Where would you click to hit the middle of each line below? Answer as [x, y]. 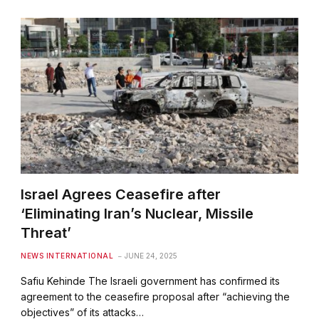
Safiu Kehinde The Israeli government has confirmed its [151, 281]
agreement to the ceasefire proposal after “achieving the [156, 296]
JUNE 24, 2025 [151, 255]
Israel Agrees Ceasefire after [121, 194]
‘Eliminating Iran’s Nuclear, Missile [137, 213]
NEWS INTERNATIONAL [67, 255]
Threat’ [46, 232]
